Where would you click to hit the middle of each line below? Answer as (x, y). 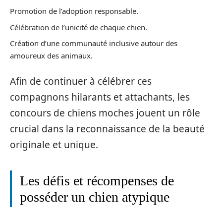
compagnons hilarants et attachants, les (100, 97)
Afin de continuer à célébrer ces (81, 81)
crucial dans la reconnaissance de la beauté (107, 129)
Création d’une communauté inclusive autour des (94, 43)
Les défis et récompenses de (97, 180)
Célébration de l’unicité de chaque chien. (79, 27)
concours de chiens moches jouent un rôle (105, 113)
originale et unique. (54, 144)
